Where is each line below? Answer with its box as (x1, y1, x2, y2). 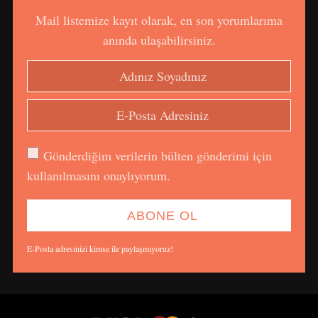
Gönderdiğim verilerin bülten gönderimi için (43, 146, 272, 164)
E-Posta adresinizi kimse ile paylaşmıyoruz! (26, 242, 173, 254)
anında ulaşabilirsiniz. (102, 31, 216, 48)
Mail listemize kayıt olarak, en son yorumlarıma (35, 11, 283, 28)
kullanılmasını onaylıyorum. (26, 166, 170, 184)
